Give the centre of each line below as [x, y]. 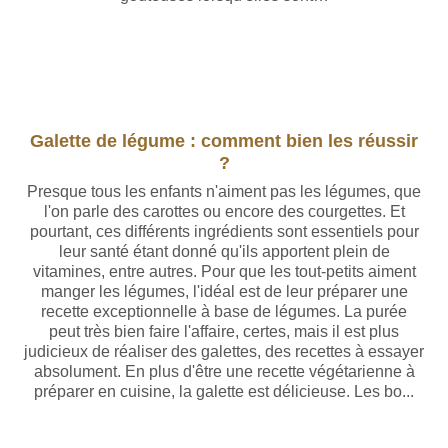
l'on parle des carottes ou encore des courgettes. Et [224, 211]
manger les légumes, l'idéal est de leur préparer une [224, 291]
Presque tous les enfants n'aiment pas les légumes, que [224, 191]
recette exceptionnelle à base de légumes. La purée [224, 311]
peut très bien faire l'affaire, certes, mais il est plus [224, 331]
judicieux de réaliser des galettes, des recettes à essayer [224, 351]
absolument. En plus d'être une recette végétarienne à [224, 371]
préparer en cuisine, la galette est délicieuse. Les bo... [224, 391]
